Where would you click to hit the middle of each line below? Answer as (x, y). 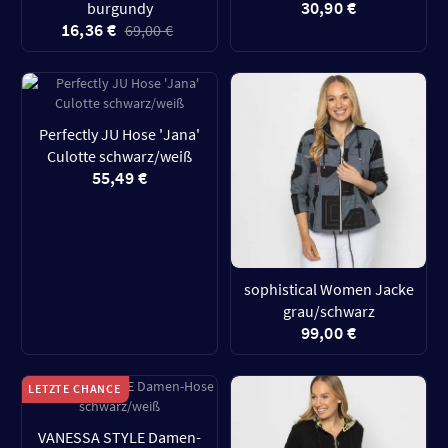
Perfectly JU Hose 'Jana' (119, 134)
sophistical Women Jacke (328, 289)
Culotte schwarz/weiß (119, 156)
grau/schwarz (328, 311)
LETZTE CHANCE (74, 388)
